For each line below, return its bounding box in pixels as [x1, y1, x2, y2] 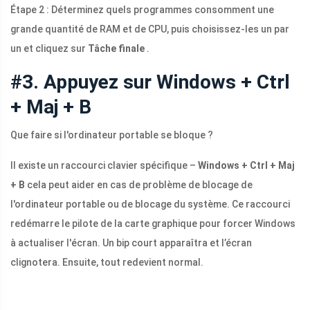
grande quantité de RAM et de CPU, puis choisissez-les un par [10, 24, 289, 35]
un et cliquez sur [10, 43, 88, 55]
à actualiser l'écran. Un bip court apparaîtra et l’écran [10, 237, 252, 249]
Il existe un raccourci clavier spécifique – [10, 160, 198, 172]
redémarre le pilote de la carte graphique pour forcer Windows [10, 218, 295, 230]
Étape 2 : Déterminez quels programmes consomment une [10, 4, 274, 16]
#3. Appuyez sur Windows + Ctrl [10, 71, 290, 94]
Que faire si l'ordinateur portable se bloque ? [10, 129, 213, 141]
